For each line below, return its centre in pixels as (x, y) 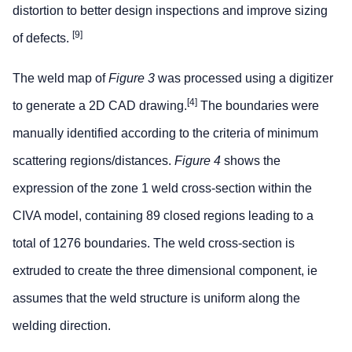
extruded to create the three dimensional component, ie (165, 271)
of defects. (42, 38)
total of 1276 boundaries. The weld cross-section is (154, 244)
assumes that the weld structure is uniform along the (156, 299)
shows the (251, 161)
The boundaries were (258, 106)
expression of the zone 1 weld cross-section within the (162, 189)
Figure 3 (132, 79)
